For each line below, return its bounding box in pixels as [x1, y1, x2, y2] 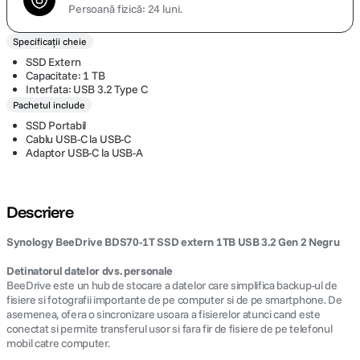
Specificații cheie [13, 35, 87, 47]
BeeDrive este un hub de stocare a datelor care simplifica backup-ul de [6, 278, 337, 292]
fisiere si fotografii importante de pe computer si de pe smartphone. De [6, 292, 342, 307]
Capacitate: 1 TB [26, 68, 105, 83]
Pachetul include [13, 99, 85, 111]
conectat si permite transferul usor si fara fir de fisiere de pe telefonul [6, 321, 333, 336]
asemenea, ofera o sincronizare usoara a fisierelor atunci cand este [6, 307, 321, 321]
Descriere [6, 202, 73, 222]
